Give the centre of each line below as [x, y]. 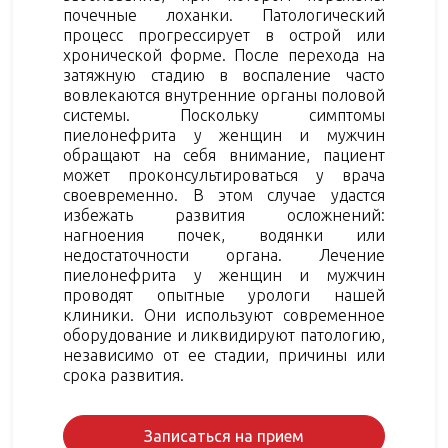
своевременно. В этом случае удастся [224, 195]
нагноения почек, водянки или [224, 235]
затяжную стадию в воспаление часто [224, 75]
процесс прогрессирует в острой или [224, 35]
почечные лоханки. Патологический [224, 15]
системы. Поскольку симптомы [224, 115]
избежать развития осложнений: [224, 215]
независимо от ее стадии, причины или [224, 355]
